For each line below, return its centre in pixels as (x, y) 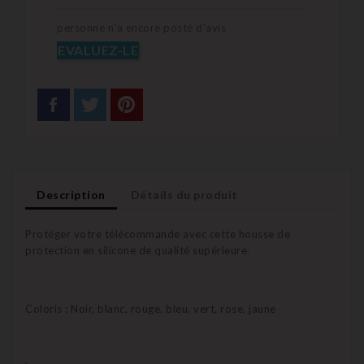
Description (71, 195)
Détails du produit (184, 195)
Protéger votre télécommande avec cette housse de (158, 234)
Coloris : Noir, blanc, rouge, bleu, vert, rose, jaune (151, 309)
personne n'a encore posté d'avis (141, 28)
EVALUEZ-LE (98, 50)
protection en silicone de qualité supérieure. (138, 251)
